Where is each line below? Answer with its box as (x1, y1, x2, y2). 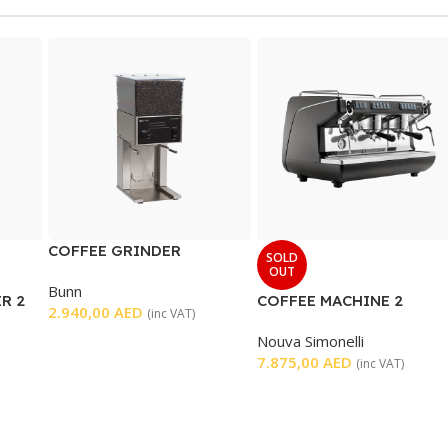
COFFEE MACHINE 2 (257, 291, 403, 310)
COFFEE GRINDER (48, 241, 181, 260)
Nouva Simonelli (257, 331, 364, 351)
